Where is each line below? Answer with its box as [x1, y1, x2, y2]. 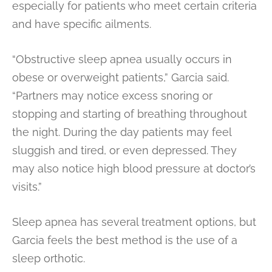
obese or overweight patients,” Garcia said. [12, 70, 229, 84]
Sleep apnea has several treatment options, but [12, 215, 256, 228]
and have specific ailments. [12, 17, 151, 30]
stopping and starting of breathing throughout [12, 107, 247, 120]
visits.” [12, 180, 42, 193]
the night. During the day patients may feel [12, 125, 231, 138]
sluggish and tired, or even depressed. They [12, 143, 237, 157]
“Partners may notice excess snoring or [12, 89, 212, 102]
